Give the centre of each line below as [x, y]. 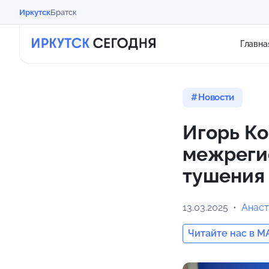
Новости [216, 97]
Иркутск [35, 12]
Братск [64, 12]
